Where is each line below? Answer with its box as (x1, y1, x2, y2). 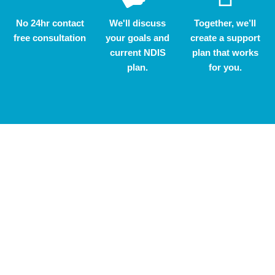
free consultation (14, 32, 87, 43)
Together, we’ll (194, 17, 257, 28)
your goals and (106, 32, 169, 43)
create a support (190, 32, 260, 43)
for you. (208, 61, 242, 72)
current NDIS (109, 47, 166, 58)
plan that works (192, 47, 258, 58)
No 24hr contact (15, 17, 84, 28)
